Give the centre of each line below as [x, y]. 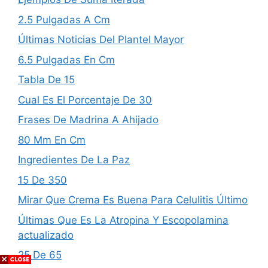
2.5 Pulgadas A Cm [64, 19]
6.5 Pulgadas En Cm [66, 60]
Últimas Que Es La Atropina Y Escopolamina [123, 220]
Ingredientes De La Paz [74, 160]
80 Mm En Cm [52, 140]
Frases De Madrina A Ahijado [88, 120]
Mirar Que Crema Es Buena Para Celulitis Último [133, 200]
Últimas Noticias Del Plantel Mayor [101, 40]
